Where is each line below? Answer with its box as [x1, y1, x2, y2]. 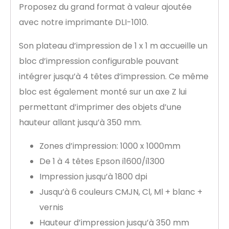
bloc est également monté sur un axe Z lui [19, 86, 187, 98]
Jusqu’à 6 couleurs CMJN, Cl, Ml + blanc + [39, 186, 202, 198]
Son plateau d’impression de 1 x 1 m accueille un [19, 40, 208, 52]
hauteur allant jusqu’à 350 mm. [19, 117, 142, 129]
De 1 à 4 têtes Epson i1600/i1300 [39, 155, 165, 168]
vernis [39, 201, 63, 214]
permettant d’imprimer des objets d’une [19, 101, 181, 113]
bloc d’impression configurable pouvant [19, 55, 179, 67]
